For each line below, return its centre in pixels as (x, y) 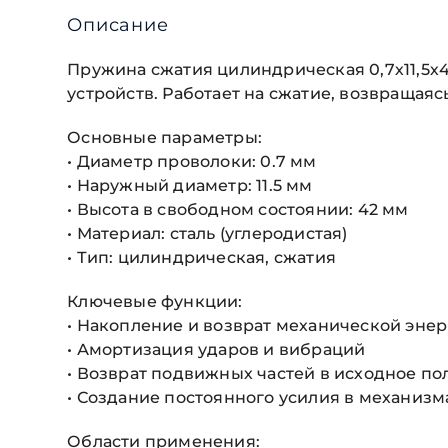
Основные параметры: (165, 138)
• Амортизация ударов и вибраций (216, 350)
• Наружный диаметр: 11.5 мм (190, 186)
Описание (118, 25)
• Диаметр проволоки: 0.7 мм (192, 162)
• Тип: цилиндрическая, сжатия (202, 258)
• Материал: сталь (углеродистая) (207, 234)
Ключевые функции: (155, 302)
